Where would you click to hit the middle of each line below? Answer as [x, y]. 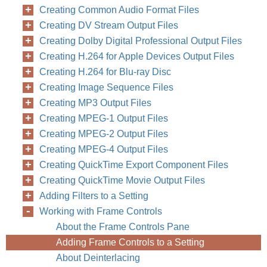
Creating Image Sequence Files [106, 87]
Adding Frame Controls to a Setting [130, 242]
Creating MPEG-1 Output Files [104, 118]
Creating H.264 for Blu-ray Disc [105, 72]
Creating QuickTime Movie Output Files [122, 180]
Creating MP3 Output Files [95, 103]
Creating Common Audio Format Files [119, 10]
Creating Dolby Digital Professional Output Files [141, 41]
